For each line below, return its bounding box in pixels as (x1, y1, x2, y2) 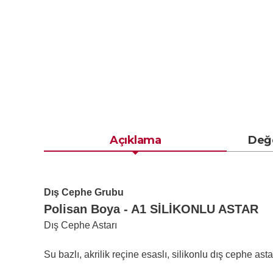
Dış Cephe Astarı (44, 220, 117, 230)
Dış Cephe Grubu (44, 187, 124, 197)
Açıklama (110, 133, 161, 147)
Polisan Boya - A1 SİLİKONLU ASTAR (44, 202, 258, 216)
